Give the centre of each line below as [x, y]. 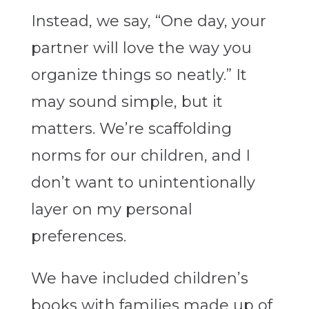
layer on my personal [111, 210]
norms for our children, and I [140, 156]
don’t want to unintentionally [143, 183]
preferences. [78, 237]
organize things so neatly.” [133, 75]
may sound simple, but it [127, 102]
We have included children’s [139, 279]
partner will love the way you [141, 48]
